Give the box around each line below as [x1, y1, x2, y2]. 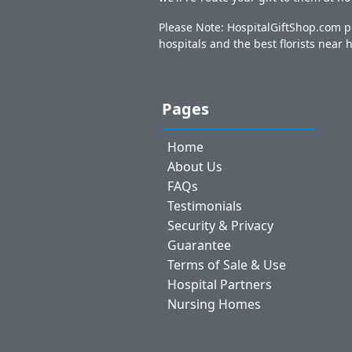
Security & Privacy [167, 216, 273, 234]
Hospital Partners [167, 275, 272, 293]
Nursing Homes [167, 295, 261, 313]
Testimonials [167, 196, 242, 214]
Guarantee [167, 236, 231, 254]
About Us [167, 157, 222, 175]
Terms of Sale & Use [167, 255, 286, 273]
